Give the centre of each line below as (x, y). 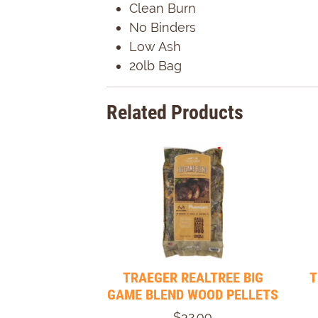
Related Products (175, 113)
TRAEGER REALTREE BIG (193, 277)
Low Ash (155, 46)
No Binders (163, 27)
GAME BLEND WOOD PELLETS (193, 294)
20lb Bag (155, 66)
